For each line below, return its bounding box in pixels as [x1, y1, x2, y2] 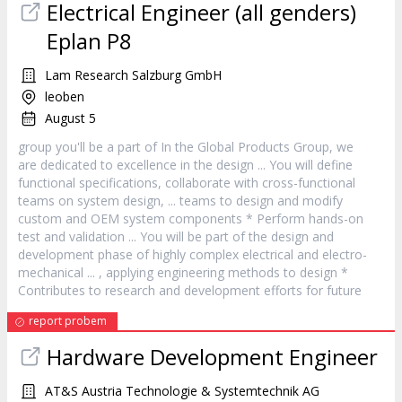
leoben [45, 88, 84, 105]
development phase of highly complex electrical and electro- [18, 246, 367, 263]
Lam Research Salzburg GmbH [45, 66, 222, 83]
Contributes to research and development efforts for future [18, 282, 362, 299]
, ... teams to [161, 192, 236, 209]
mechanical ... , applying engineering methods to [18, 264, 300, 281]
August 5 [45, 109, 96, 127]
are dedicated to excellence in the [18, 156, 216, 173]
